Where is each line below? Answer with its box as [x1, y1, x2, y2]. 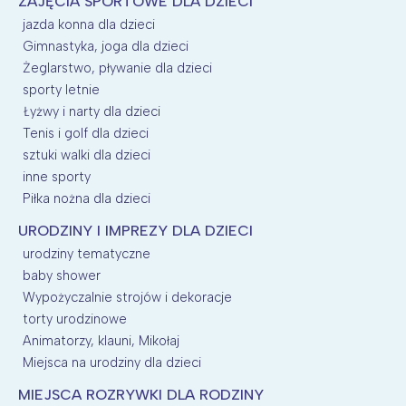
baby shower [23, 266, 101, 284]
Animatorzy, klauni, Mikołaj [23, 332, 179, 349]
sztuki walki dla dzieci [23, 146, 150, 163]
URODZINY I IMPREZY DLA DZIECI [18, 221, 253, 239]
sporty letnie [23, 81, 100, 98]
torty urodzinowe [23, 310, 127, 327]
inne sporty [23, 168, 91, 185]
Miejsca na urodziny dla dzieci [23, 353, 201, 371]
